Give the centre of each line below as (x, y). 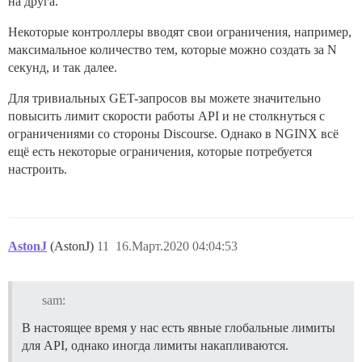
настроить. (38, 170)
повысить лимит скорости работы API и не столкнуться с (166, 116)
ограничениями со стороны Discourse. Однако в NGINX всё (173, 134)
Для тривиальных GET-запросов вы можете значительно (164, 99)
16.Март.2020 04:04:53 (177, 246)
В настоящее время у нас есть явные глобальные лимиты (179, 328)
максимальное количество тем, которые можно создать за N (173, 50)
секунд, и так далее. (63, 68)
